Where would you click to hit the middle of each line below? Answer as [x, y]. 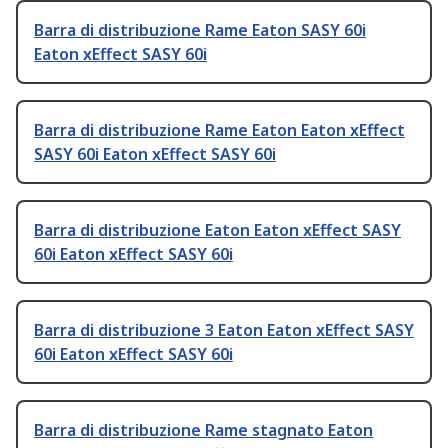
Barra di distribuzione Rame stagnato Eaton [203, 430]
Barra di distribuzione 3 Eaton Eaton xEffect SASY [224, 330]
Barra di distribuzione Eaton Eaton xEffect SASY [217, 230]
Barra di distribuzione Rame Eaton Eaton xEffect [219, 130]
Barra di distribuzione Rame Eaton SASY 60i [200, 30]
